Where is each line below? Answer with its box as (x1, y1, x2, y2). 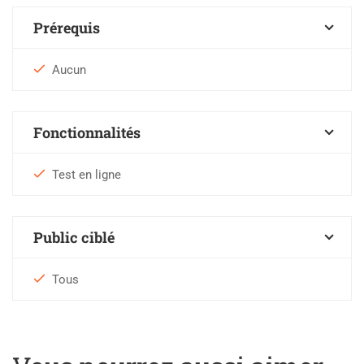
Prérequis (33, 18, 100, 38)
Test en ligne (52, 167, 121, 183)
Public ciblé (33, 227, 115, 248)
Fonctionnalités (33, 123, 141, 143)
